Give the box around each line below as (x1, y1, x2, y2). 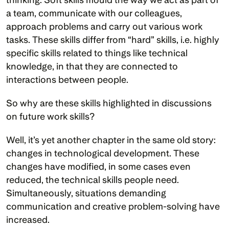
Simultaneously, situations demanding (6, 188, 166, 198)
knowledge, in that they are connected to (6, 61, 178, 72)
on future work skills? (6, 111, 95, 122)
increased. (6, 214, 52, 225)
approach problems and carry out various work (6, 21, 202, 32)
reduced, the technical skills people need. (6, 174, 179, 185)
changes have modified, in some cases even (6, 161, 191, 172)
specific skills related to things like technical (6, 48, 188, 58)
